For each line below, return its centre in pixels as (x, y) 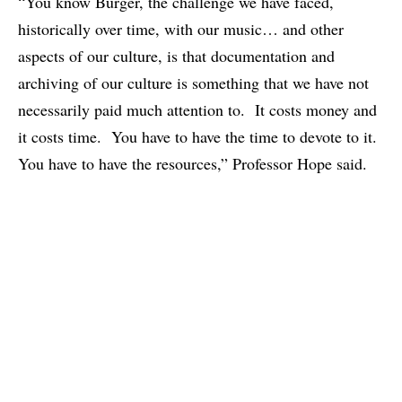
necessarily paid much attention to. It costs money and (197, 110)
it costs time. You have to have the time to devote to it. (200, 137)
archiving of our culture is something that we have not (193, 83)
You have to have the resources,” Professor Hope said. (192, 164)
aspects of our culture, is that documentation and (176, 56)
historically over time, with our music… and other (181, 29)
